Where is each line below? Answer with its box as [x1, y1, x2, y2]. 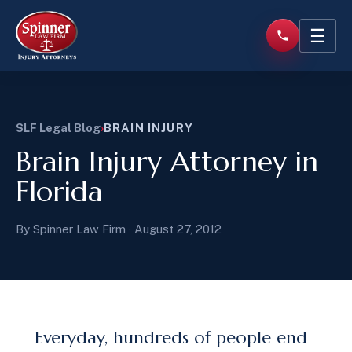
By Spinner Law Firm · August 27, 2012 [16, 222, 222, 236]
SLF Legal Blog [16, 121, 101, 134]
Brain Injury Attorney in [16, 144, 318, 179]
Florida [16, 174, 103, 209]
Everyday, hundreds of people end [35, 327, 307, 348]
